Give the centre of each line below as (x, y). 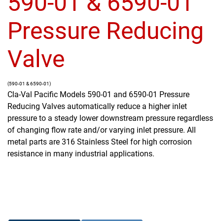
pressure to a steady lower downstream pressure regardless (110, 118)
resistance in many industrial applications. (81, 153)
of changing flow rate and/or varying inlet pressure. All (102, 130)
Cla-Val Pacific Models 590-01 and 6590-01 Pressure (98, 94)
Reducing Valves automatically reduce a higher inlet (97, 106)
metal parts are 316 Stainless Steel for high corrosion (100, 142)
